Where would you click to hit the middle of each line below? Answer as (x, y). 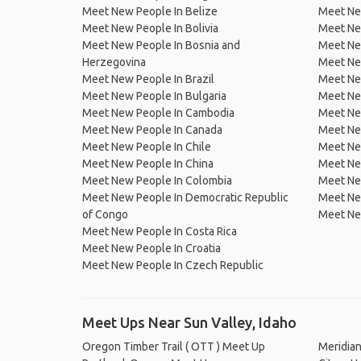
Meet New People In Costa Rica (160, 231)
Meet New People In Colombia (157, 180)
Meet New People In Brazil (148, 79)
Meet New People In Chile (147, 147)
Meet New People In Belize (150, 11)
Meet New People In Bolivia (150, 28)
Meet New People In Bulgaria (154, 96)
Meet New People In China (148, 164)
